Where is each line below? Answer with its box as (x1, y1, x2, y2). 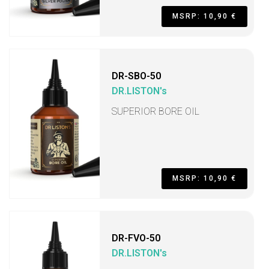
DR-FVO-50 (112, 232, 160, 244)
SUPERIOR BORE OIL (112, 106, 199, 117)
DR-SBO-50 (112, 70, 161, 82)
